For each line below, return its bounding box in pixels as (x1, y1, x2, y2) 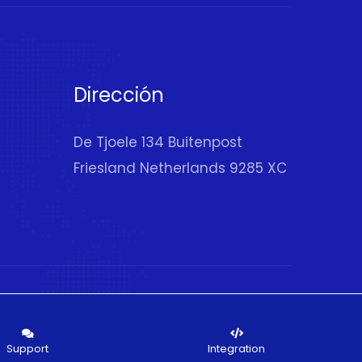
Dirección (74, 82, 164, 108)
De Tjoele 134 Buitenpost (74, 133, 242, 152)
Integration (208, 341, 266, 356)
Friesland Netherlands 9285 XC (74, 158, 287, 178)
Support (6, 341, 49, 356)
